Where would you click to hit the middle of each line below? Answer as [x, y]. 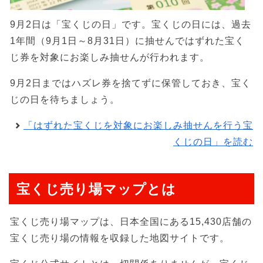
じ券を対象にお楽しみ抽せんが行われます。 [110, 58]
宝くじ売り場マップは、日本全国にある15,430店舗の [131, 221]
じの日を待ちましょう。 [65, 100]
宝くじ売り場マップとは [96, 189]
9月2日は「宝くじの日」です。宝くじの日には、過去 [131, 25]
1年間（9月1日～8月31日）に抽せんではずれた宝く [127, 41]
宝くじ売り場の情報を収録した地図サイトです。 [120, 238]
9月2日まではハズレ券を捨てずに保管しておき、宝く [131, 83]
